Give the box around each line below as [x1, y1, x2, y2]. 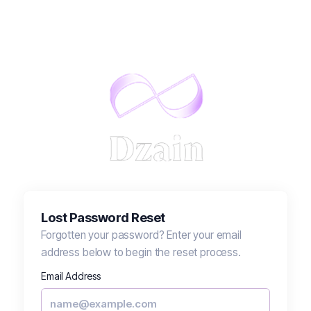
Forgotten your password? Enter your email [41, 228, 242, 242]
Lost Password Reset [41, 209, 165, 225]
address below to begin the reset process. [41, 245, 241, 259]
